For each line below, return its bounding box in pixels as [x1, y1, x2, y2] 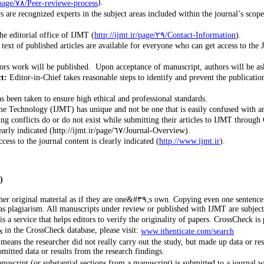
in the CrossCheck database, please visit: [2, 226, 141, 236]
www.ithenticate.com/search [141, 227, 234, 236]
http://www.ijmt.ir [159, 137, 220, 146]
